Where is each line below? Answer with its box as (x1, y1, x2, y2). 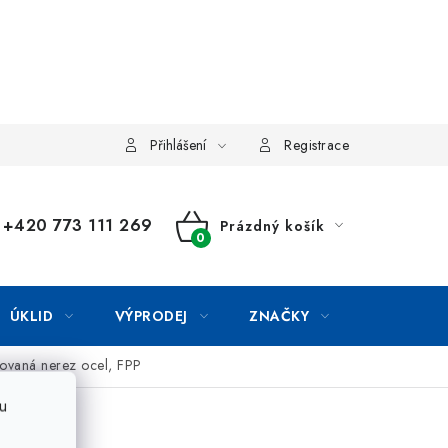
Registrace (284, 135, 349, 155)
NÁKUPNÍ (174, 234, 274, 264)
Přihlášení (149, 135, 206, 155)
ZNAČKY (249, 306, 309, 326)
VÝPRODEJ (114, 306, 188, 326)
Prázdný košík (219, 216, 325, 236)
